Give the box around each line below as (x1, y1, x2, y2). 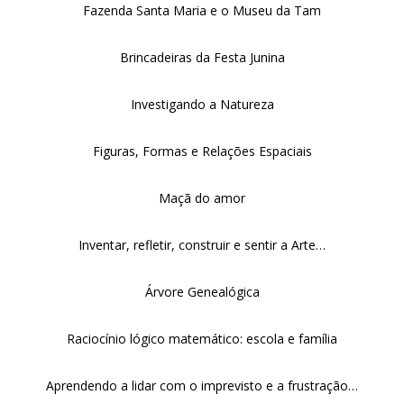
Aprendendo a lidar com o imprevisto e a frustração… (46, 377, 358, 394)
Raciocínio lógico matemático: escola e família (67, 330, 337, 347)
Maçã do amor (159, 189, 245, 207)
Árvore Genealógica (144, 283, 260, 300)
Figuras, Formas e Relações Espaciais (92, 142, 312, 160)
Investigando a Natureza (130, 96, 274, 113)
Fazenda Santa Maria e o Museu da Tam (83, 2, 321, 19)
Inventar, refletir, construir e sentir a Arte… (78, 236, 326, 253)
